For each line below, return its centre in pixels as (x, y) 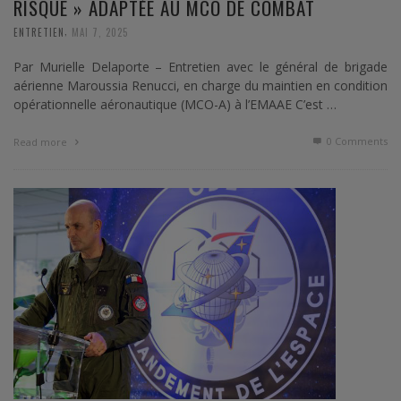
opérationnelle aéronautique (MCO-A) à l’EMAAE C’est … (175, 104)
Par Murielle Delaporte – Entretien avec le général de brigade (200, 66)
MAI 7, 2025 (100, 32)
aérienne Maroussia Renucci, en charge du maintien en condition (200, 85)
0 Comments (356, 141)
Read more (42, 141)
